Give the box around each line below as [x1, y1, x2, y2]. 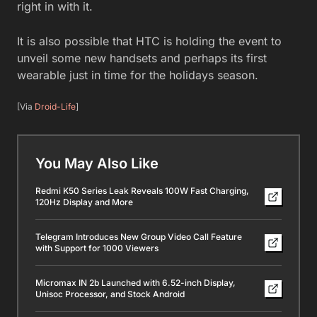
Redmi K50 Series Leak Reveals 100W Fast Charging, [35, 185, 249, 196]
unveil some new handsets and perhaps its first [17, 50, 267, 65]
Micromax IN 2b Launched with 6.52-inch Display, [35, 277, 236, 288]
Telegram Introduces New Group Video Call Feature [35, 231, 242, 242]
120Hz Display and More [35, 196, 133, 207]
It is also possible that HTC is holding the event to [17, 33, 282, 48]
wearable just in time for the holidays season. [17, 67, 258, 82]
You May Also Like [35, 154, 158, 172]
